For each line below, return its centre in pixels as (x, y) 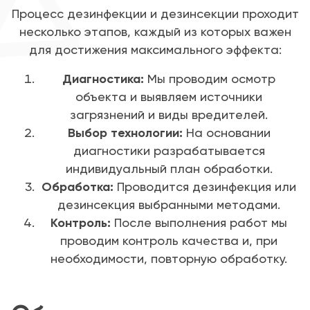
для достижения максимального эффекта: (155, 50)
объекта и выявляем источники (169, 97)
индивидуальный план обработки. (169, 169)
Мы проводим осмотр (210, 79)
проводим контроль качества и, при (169, 241)
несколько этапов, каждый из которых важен (155, 32)
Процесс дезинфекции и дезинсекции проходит (155, 14)
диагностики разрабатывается (169, 151)
